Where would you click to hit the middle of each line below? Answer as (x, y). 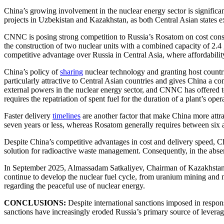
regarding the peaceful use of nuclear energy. (74, 185)
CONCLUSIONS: (35, 202)
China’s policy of (32, 71)
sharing (71, 71)
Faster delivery (28, 115)
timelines (66, 115)
